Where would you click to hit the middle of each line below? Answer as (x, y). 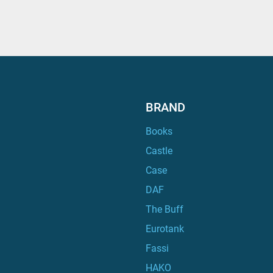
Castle (162, 151)
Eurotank (168, 229)
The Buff (168, 209)
